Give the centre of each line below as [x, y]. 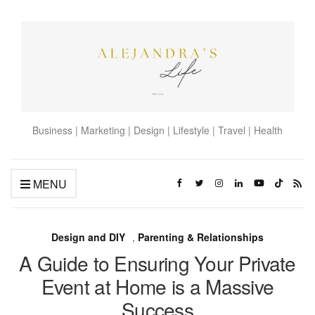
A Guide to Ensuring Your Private [157, 263]
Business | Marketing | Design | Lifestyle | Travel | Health [157, 130]
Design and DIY [88, 237]
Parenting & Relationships [201, 237]
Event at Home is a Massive [157, 287]
